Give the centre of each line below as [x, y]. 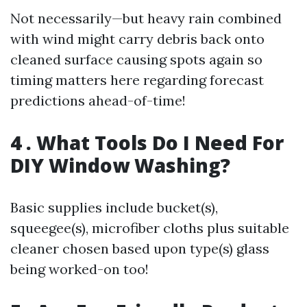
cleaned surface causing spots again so [136, 59]
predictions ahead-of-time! [98, 100]
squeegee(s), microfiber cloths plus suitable [150, 228]
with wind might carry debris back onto [137, 39]
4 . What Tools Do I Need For [147, 143]
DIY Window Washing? [120, 165]
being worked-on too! [79, 269]
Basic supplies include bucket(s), [114, 207]
